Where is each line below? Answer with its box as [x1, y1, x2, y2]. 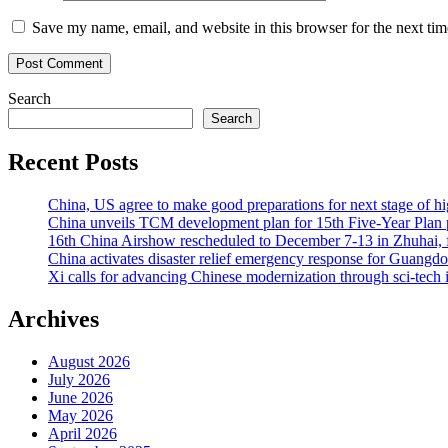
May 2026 [48, 406, 113, 424]
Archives [8, 305, 99, 332]
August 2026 [48, 352, 130, 370]
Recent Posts [8, 149, 138, 176]
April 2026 [48, 424, 117, 442]
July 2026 [48, 370, 110, 388]
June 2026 [48, 388, 113, 406]
